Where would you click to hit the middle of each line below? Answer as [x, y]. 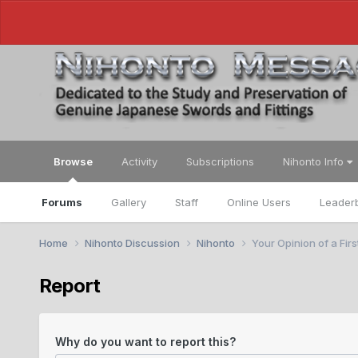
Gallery [128, 202]
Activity [139, 161]
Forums [62, 202]
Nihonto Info [314, 161]
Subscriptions [220, 161]
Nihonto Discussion [133, 243]
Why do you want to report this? [145, 341]
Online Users [259, 202]
